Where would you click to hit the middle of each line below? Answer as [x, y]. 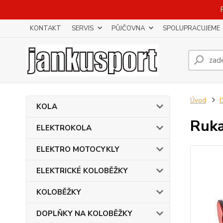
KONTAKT [46, 28]
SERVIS [83, 28]
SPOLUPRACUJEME [191, 28]
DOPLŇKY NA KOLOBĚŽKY [84, 214]
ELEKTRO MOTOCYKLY [78, 149]
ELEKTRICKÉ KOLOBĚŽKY [82, 171]
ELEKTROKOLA [64, 128]
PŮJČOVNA [128, 28]
